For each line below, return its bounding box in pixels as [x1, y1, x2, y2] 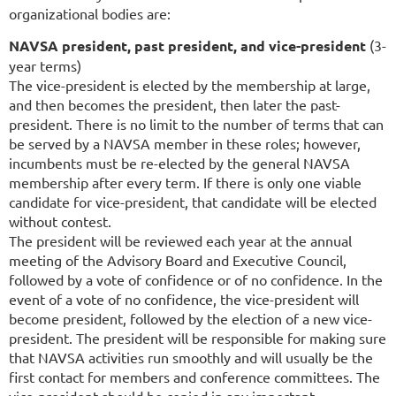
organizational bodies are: [9, 4, 171, 22]
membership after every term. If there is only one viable [9, 172, 362, 191]
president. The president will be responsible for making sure [9, 328, 386, 346]
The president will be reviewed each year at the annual [9, 231, 352, 249]
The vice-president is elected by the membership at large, [9, 75, 370, 94]
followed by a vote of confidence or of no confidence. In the [9, 270, 383, 288]
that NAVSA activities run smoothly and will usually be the [9, 347, 373, 366]
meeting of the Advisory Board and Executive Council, [9, 250, 346, 269]
